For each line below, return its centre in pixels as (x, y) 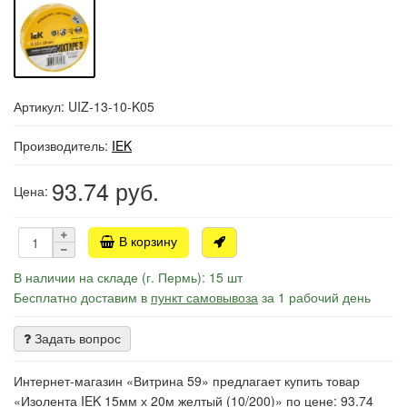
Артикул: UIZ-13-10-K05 (84, 106)
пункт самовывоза (204, 297)
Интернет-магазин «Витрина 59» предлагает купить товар (187, 380)
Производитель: (63, 145)
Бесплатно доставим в (82, 297)
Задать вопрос (76, 338)
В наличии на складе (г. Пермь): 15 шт (128, 277)
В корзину (148, 241)
